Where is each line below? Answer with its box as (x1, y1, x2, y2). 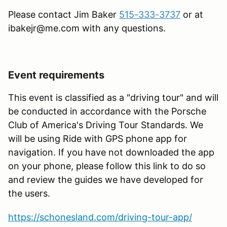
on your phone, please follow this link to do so (8, 160, 206, 171)
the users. (8, 187, 50, 199)
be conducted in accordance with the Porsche (8, 105, 206, 117)
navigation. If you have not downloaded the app (8, 146, 214, 158)
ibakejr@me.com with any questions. (8, 22, 168, 33)
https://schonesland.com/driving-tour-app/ (8, 211, 192, 222)
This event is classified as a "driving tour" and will (8, 92, 218, 103)
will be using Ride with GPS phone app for (8, 133, 187, 144)
